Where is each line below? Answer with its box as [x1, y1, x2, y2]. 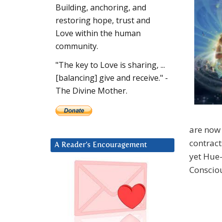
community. [55, 41, 98, 52]
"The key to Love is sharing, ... [55, 59, 165, 71]
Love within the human [55, 28, 141, 39]
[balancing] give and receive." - [55, 72, 168, 84]
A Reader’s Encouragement [55, 141, 147, 149]
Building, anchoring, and [55, 2, 146, 13]
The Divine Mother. [55, 85, 127, 97]
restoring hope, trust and [55, 15, 150, 26]
